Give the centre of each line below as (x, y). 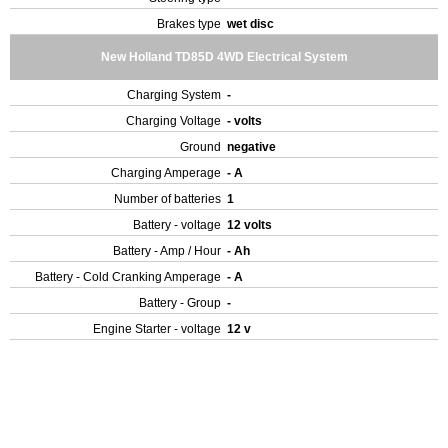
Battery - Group (180, 303)
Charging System (174, 95)
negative (253, 147)
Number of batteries (167, 199)
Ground (200, 147)
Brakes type (189, 24)
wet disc (252, 24)
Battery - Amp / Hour (167, 251)
